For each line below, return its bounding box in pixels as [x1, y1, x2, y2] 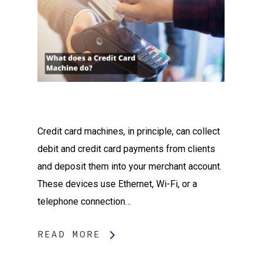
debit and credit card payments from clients [37, 143, 215, 155]
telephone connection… [37, 196, 131, 208]
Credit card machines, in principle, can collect [37, 126, 220, 137]
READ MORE [37, 228, 101, 240]
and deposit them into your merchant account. [37, 161, 222, 173]
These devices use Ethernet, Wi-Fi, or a [37, 178, 197, 190]
